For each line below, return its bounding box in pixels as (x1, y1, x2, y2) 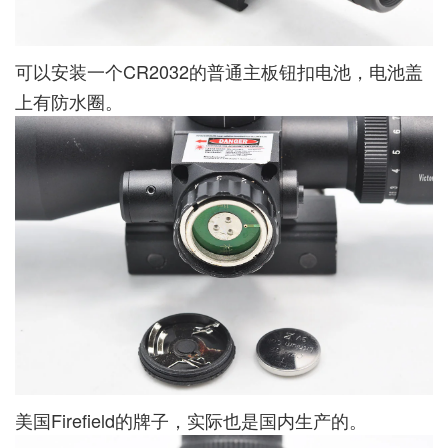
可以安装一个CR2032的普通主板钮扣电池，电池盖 (15, 58, 423, 85)
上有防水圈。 (15, 88, 123, 115)
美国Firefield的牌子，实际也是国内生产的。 (15, 406, 367, 433)
